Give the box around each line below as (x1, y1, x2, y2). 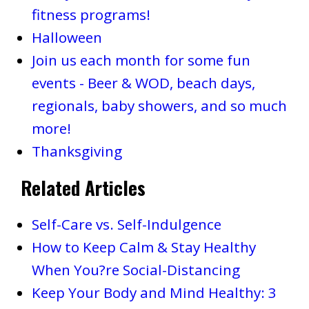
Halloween (31, 28, 102, 48)
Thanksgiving (31, 141, 122, 161)
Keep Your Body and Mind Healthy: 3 (31, 283, 277, 303)
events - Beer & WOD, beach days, (31, 73, 255, 93)
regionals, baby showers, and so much (31, 96, 287, 116)
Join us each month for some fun (31, 50, 250, 70)
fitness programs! (31, 5, 150, 25)
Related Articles (21, 174, 146, 202)
